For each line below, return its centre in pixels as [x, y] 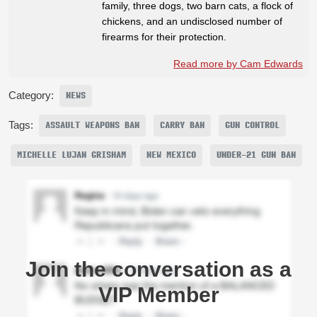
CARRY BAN [182, 125]
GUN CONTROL [252, 125]
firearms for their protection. [164, 36]
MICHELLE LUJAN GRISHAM [71, 155]
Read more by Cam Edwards [238, 63]
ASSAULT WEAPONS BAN [92, 125]
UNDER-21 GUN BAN [256, 155]
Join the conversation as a [158, 269]
